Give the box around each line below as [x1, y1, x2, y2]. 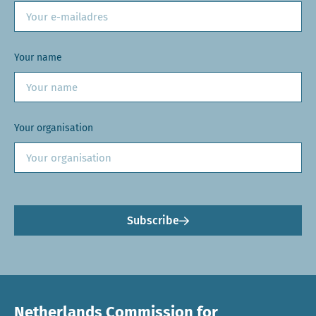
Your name [14, 51, 62, 63]
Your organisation [14, 122, 93, 134]
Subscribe [127, 214, 179, 227]
